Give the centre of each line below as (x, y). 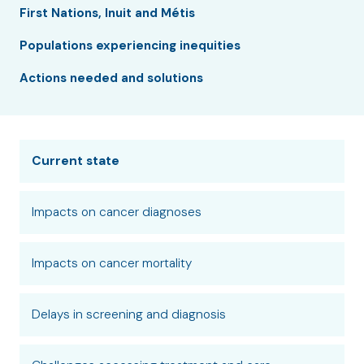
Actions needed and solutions (111, 78)
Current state (76, 161)
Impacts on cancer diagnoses (117, 212)
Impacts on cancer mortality (112, 263)
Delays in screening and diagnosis (129, 314)
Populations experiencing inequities (130, 45)
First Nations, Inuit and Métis (107, 13)
